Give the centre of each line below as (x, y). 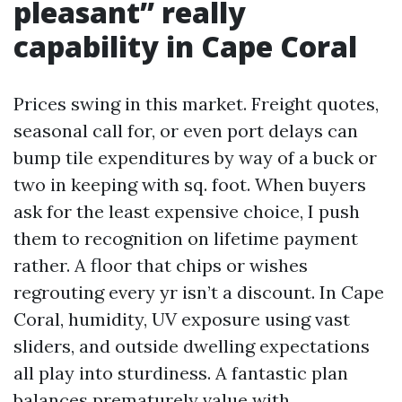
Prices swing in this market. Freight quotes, (196, 104)
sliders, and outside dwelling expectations (192, 346)
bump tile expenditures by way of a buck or (195, 157)
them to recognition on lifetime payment (186, 238)
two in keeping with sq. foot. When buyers (190, 184)
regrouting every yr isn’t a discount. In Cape (199, 292)
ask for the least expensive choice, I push (187, 211)
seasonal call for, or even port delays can (186, 131)
